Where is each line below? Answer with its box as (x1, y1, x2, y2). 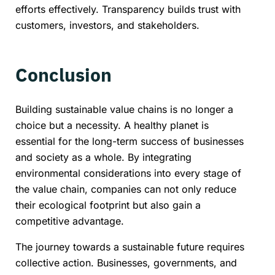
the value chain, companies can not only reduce (15, 183, 236, 196)
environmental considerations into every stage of (15, 167, 241, 180)
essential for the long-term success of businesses (15, 135, 244, 148)
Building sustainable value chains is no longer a (15, 103, 233, 116)
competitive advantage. (15, 215, 124, 228)
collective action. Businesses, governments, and (15, 257, 237, 269)
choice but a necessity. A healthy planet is (15, 119, 209, 132)
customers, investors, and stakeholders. (15, 19, 199, 32)
